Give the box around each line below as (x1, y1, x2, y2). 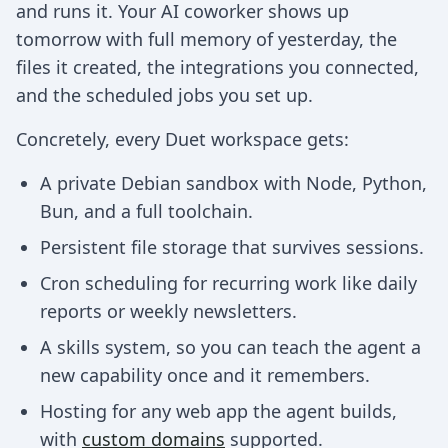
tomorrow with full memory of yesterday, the (16, 27, 397, 51)
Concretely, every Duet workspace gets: (16, 127, 349, 151)
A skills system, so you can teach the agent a (40, 335, 421, 359)
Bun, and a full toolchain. (40, 199, 253, 223)
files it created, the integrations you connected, (16, 55, 419, 79)
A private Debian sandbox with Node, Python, (40, 171, 427, 195)
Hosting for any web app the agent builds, (40, 399, 397, 423)
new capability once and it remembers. (40, 363, 370, 387)
